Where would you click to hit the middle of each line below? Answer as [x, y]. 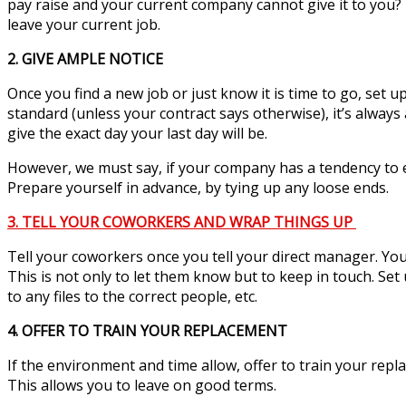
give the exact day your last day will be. [141, 134]
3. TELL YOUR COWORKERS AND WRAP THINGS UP [182, 222]
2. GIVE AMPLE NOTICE [87, 59]
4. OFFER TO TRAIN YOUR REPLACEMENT [149, 331]
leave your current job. [87, 25]
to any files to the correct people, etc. [136, 297]
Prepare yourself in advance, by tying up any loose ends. [202, 188]
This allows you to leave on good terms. [145, 386]
